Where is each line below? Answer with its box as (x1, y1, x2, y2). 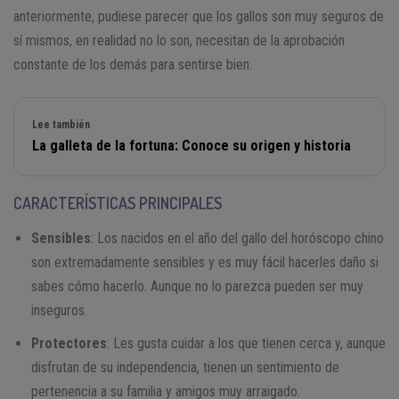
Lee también (32, 118, 90, 131)
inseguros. (31, 301, 87, 319)
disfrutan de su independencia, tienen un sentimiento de (31, 358, 339, 376)
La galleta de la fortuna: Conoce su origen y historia (32, 136, 351, 154)
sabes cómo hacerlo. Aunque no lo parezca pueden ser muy (31, 277, 363, 295)
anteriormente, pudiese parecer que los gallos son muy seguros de (13, 7, 384, 25)
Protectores (31, 334, 107, 352)
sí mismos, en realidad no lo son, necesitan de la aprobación (13, 31, 345, 49)
